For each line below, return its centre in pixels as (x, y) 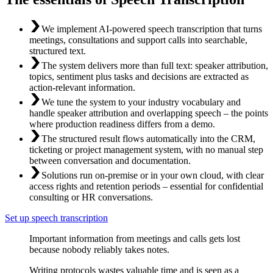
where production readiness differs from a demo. (122, 124)
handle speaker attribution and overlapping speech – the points (149, 113)
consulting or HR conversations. (91, 197)
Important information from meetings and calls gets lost (135, 238)
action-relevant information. (82, 87)
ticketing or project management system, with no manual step (146, 149)
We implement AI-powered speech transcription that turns (152, 29)
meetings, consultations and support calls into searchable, (138, 40)
